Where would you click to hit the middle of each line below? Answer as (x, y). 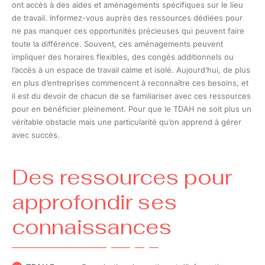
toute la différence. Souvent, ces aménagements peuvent (117, 43)
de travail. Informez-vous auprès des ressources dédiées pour (127, 17)
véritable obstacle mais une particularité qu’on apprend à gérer (127, 122)
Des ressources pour (122, 177)
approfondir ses (94, 202)
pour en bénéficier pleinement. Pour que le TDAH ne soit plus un (132, 109)
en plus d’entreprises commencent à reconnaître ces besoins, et (130, 83)
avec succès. (36, 135)
